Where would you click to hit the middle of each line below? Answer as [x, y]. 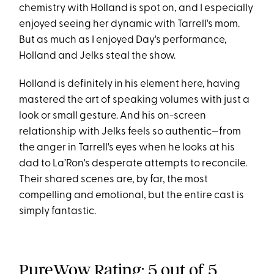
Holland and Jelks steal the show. [98, 56]
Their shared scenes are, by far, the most [114, 180]
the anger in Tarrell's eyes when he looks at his [127, 148]
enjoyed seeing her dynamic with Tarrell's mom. [130, 24]
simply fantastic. [58, 212]
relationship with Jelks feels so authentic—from [130, 132]
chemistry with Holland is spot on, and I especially [136, 9]
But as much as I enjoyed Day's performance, [123, 40]
